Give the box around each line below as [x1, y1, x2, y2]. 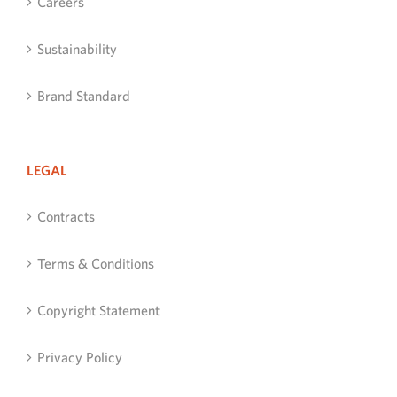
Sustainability [37, 41, 117, 58]
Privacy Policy [37, 349, 122, 366]
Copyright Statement [37, 302, 160, 319]
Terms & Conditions [37, 255, 154, 272]
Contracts [37, 208, 95, 225]
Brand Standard [37, 88, 130, 105]
